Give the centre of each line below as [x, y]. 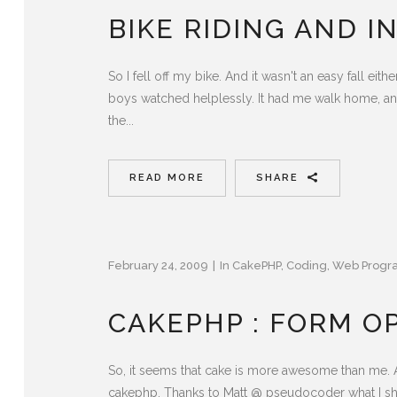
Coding [307, 265]
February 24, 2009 [158, 265]
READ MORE [167, 177]
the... [121, 120]
